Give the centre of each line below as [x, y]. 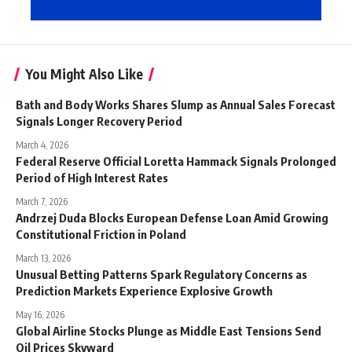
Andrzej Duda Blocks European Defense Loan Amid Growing [172, 217]
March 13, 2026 [43, 258]
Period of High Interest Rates [92, 177]
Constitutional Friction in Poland [101, 234]
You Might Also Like [84, 73]
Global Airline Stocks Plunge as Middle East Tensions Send [169, 330]
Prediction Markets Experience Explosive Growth [144, 290]
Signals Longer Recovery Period [99, 121]
